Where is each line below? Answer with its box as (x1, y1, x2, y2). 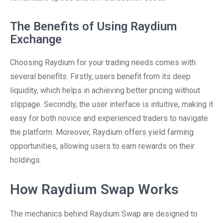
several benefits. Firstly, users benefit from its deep (10, 72, 191, 81)
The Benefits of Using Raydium (10, 19, 177, 33)
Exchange (10, 32, 62, 46)
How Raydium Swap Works (10, 181, 179, 198)
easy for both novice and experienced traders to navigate (10, 113, 208, 123)
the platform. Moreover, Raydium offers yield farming (10, 127, 194, 137)
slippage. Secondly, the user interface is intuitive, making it (10, 100, 213, 109)
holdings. (10, 155, 41, 165)
